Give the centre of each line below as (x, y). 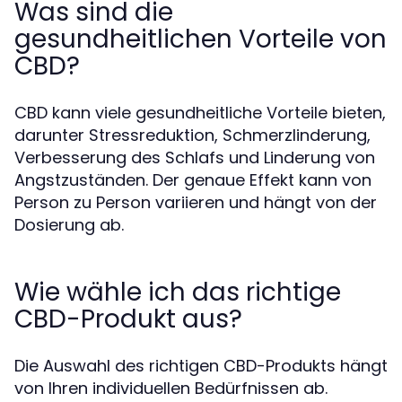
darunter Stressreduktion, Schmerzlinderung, (192, 135)
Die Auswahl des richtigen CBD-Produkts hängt (201, 366)
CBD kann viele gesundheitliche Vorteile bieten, (200, 113)
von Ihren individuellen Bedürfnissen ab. (171, 388)
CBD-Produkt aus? (128, 319)
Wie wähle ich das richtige (178, 292)
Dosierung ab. (69, 225)
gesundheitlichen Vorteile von (201, 39)
